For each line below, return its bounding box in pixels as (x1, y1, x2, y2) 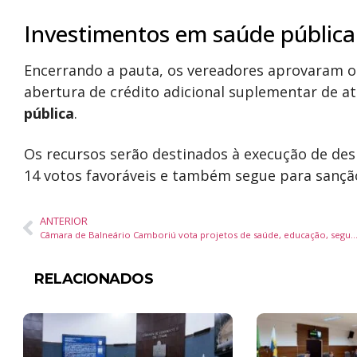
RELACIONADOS (34, 270, 153, 288)
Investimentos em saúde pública (24, 18, 355, 49)
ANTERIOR (40, 214, 88, 228)
